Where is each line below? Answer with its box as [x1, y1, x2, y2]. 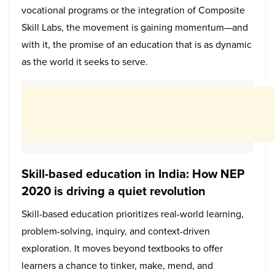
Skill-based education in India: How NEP [21, 164, 244, 183]
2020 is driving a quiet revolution [21, 181, 206, 200]
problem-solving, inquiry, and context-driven [21, 223, 210, 238]
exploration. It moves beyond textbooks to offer [21, 241, 223, 255]
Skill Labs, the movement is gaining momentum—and [21, 20, 248, 34]
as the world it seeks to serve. [21, 54, 148, 69]
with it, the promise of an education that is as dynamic [21, 37, 252, 52]
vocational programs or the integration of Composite [21, 2, 245, 17]
